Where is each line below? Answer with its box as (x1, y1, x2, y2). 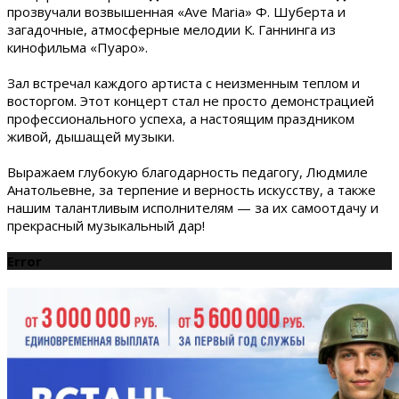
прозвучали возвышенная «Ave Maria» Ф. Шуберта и (7, 3, 346, 21)
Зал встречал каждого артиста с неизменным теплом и (7, 74, 360, 93)
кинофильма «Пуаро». (7, 38, 148, 57)
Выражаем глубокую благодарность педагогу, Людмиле (7, 163, 368, 182)
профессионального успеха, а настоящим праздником (7, 110, 354, 128)
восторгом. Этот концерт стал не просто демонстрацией (7, 92, 374, 110)
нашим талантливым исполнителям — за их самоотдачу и (7, 199, 379, 217)
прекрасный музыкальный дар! (7, 216, 205, 235)
